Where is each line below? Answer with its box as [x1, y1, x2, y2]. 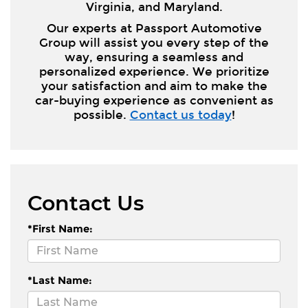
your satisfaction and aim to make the [41, 78, 267, 93]
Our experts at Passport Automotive [46, 21, 262, 36]
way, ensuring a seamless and [65, 49, 243, 65]
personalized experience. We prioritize [38, 64, 269, 79]
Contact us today [129, 107, 232, 122]
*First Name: [27, 221, 93, 235]
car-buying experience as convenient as [34, 93, 274, 108]
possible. [73, 107, 130, 122]
